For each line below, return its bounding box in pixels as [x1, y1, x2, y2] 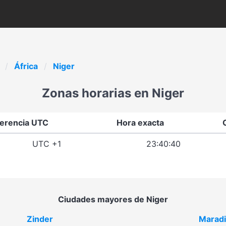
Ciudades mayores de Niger [58, 194, 168, 204]
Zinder [27, 214, 53, 224]
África [14, 61, 38, 71]
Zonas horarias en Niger [42, 86, 184, 100]
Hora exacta [117, 118, 164, 128]
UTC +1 [32, 139, 61, 149]
